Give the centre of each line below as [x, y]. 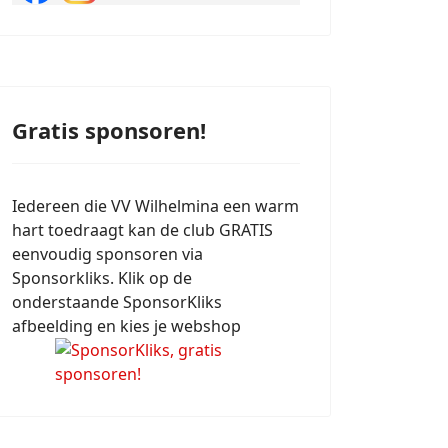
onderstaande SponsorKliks [117, 302]
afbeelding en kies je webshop [126, 326]
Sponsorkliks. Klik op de [102, 278]
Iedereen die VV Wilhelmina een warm [155, 206]
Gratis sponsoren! [109, 130]
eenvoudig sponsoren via [107, 254]
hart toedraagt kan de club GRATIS [142, 230]
